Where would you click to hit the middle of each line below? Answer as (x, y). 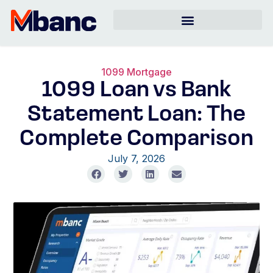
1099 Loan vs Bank (136, 91)
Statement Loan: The (136, 115)
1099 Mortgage (136, 72)
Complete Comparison (136, 140)
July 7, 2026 (136, 158)
